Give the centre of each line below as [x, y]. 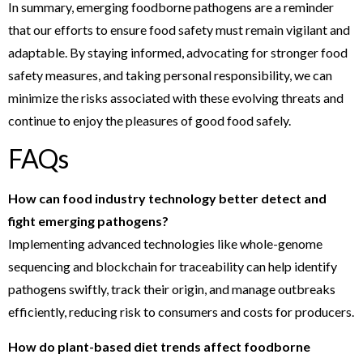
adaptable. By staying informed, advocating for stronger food [178, 52]
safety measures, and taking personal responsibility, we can [170, 75]
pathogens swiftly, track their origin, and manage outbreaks [172, 289]
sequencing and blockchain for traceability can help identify [173, 267]
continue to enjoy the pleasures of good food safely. [149, 120]
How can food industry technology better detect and [167, 199]
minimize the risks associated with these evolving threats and [176, 97]
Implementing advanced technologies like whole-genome [165, 244]
